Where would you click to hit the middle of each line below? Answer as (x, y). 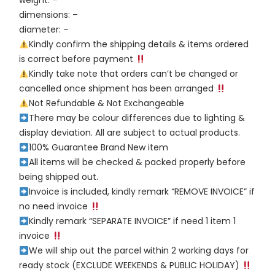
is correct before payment (78, 59)
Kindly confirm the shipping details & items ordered (139, 45)
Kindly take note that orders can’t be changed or (134, 74)
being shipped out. (59, 177)
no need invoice (55, 207)
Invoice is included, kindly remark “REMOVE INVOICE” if (142, 192)
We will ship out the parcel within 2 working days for (139, 251)
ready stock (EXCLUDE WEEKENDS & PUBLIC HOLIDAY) (131, 265)
